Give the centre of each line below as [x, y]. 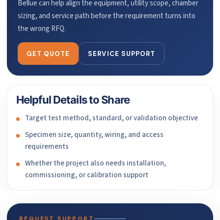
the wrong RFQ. [42, 29]
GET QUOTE [48, 54]
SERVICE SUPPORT [122, 54]
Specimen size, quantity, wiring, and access [94, 135]
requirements [47, 147]
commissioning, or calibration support [87, 175]
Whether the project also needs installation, [96, 164]
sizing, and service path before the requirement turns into [107, 16]
